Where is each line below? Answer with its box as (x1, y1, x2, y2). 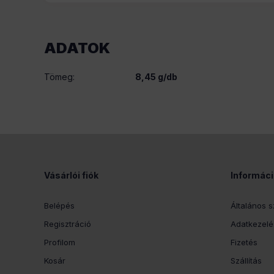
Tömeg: (44, 72, 75, 82)
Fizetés (231, 237, 257, 247)
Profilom (44, 237, 75, 247)
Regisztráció (44, 219, 91, 229)
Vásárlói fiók (44, 170, 98, 180)
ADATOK (44, 39, 110, 57)
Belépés (44, 201, 75, 210)
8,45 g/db (135, 72, 177, 82)
